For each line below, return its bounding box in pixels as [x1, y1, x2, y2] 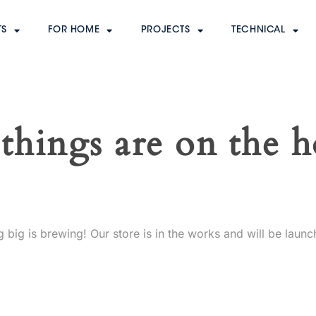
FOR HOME [48, 25, 100, 35]
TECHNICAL [231, 25, 286, 35]
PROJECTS [140, 25, 190, 35]
